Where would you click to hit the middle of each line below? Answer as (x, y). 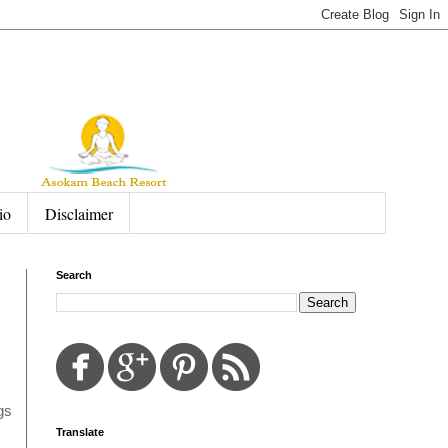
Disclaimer (79, 213)
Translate (80, 432)
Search (74, 275)
